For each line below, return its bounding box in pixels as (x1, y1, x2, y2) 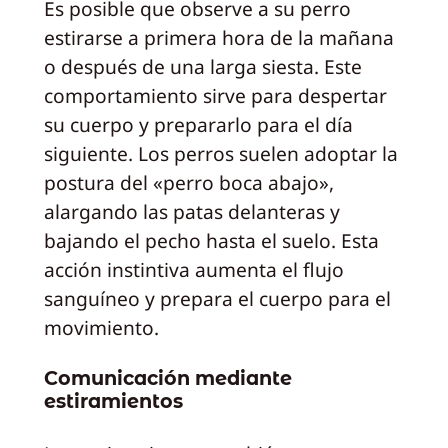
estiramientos (43, 389, 183, 414)
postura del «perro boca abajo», (43, 168, 334, 196)
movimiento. (43, 313, 159, 341)
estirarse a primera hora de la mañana (43, 23, 394, 51)
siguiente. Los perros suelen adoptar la (43, 139, 398, 167)
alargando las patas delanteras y (43, 197, 340, 225)
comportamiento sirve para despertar (43, 81, 387, 109)
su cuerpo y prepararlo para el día (43, 110, 353, 138)
